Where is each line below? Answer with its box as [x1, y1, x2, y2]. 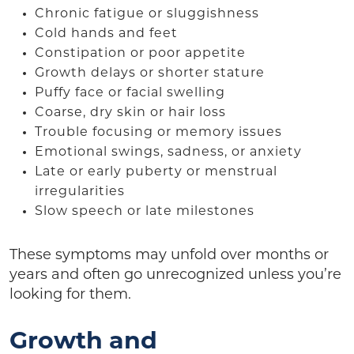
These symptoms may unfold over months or [9, 247, 329, 263]
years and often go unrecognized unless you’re [9, 267, 341, 283]
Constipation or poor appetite [35, 47, 250, 60]
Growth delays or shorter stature [35, 66, 269, 80]
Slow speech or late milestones [35, 205, 258, 218]
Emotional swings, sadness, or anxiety [35, 145, 306, 159]
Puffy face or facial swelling [35, 86, 229, 100]
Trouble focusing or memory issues [35, 126, 286, 139]
